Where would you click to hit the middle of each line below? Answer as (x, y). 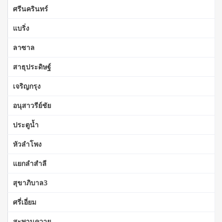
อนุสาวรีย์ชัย (32, 105)
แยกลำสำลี (30, 163)
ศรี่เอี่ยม (25, 202)
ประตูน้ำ (26, 124)
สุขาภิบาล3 (30, 182)
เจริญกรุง (27, 86)
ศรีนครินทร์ (30, 8)
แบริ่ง (21, 28)
